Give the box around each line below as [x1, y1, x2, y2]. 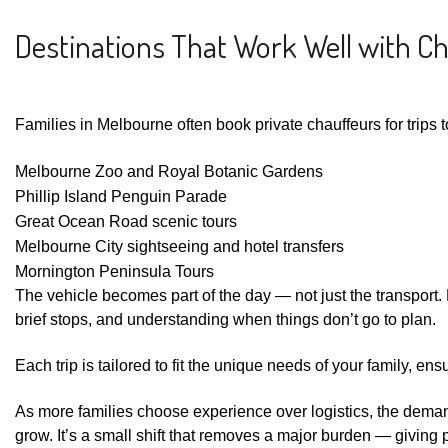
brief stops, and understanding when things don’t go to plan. [15, 310, 436, 328]
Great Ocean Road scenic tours [15, 212, 237, 230]
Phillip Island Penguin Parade [15, 187, 227, 205]
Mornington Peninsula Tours [15, 262, 214, 280]
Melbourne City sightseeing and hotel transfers [15, 237, 344, 255]
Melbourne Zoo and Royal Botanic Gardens [15, 162, 323, 180]
